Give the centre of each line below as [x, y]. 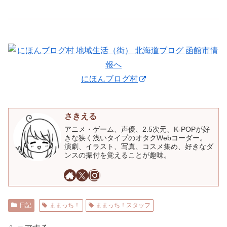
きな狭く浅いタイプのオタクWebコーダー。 [136, 138]
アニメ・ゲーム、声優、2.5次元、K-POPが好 [137, 130]
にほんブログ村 [109, 79]
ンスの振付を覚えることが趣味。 [118, 156]
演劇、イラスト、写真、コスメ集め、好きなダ [139, 147]
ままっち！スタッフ [123, 205]
